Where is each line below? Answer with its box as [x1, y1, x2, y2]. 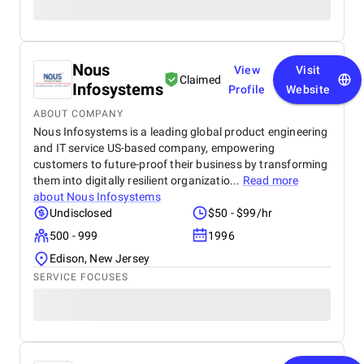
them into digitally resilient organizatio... [33, 174, 243, 187]
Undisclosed [50, 206, 112, 219]
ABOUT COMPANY [33, 108, 123, 119]
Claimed [179, 73, 221, 86]
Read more [242, 174, 299, 187]
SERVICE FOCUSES [33, 271, 128, 283]
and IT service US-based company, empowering [33, 141, 275, 154]
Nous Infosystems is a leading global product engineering [33, 125, 328, 138]
